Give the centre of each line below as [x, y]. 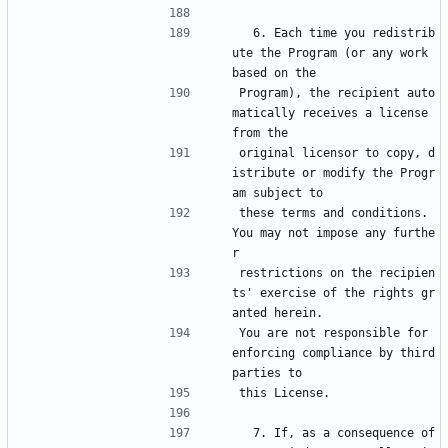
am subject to [277, 193]
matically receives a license [330, 113]
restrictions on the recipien [337, 273]
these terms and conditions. [333, 213]
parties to [267, 373]
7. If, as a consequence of [246, 433]
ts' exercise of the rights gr [333, 293]
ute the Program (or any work [330, 53]
